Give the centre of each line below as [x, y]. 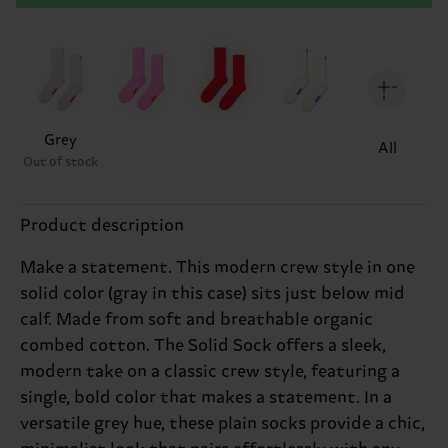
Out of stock [60, 161]
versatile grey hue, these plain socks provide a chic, [222, 423]
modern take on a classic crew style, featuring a [210, 371]
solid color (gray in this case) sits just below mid [212, 293]
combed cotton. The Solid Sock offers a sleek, [203, 345]
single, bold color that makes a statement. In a [206, 397]
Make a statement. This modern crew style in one [217, 267]
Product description [102, 225]
